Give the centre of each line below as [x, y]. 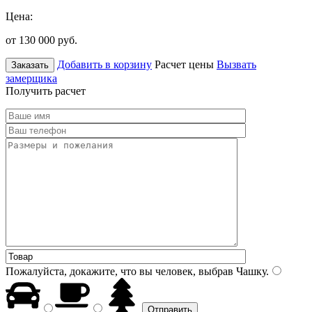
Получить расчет [46, 91]
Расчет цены [184, 64]
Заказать [30, 65]
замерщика [31, 78]
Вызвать [236, 64]
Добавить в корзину [104, 64]
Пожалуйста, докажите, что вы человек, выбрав [119, 271]
